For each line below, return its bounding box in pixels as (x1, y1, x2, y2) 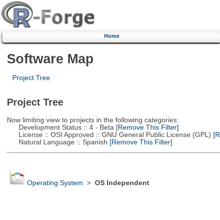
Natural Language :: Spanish (6, 138, 108, 146)
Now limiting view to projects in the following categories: (6, 116, 179, 124)
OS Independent (94, 179, 149, 187)
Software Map (6, 51, 94, 66)
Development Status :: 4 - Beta (6, 123, 114, 131)
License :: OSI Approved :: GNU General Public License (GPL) (6, 131, 211, 138)
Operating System (27, 179, 83, 187)
